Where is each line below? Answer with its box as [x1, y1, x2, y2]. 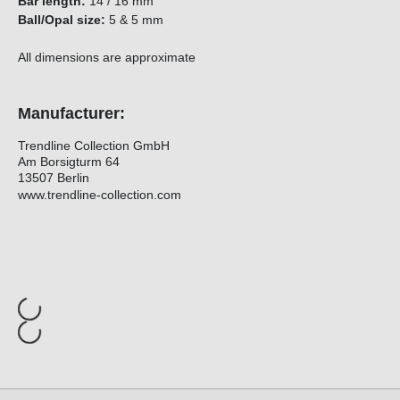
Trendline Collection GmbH [18, 138, 170, 154]
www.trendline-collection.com [18, 187, 181, 203]
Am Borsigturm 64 [18, 154, 120, 170]
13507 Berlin [18, 171, 89, 186]
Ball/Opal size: [18, 12, 105, 28]
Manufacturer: [18, 104, 125, 123]
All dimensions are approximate [18, 50, 217, 65]
